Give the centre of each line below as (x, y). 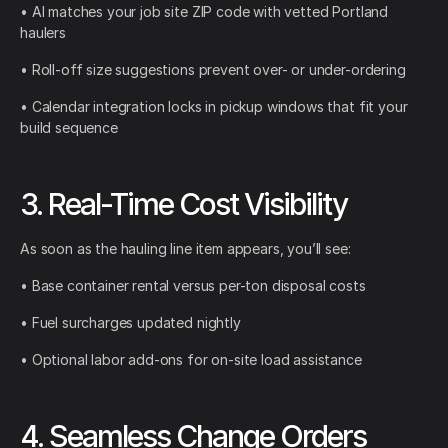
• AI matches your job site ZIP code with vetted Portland (204, 12)
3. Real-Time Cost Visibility (183, 204)
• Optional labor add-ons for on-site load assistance (191, 360)
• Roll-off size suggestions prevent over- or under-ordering (213, 70)
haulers (43, 33)
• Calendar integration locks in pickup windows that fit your (214, 107)
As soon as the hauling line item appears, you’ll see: (185, 249)
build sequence (69, 128)
